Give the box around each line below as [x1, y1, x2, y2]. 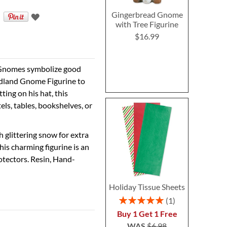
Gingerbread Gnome [111, 10, 183, 19]
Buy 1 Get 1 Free [117, 208, 177, 218]
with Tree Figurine [116, 19, 179, 29]
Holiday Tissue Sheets [109, 181, 185, 192]
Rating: [118, 194, 141, 203]
